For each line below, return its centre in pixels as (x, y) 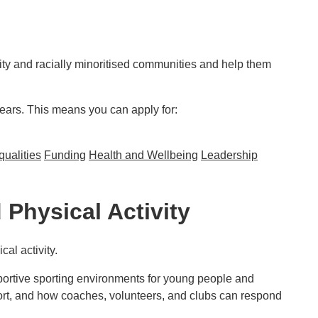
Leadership (229, 155)
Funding (65, 155)
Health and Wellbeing (143, 155)
